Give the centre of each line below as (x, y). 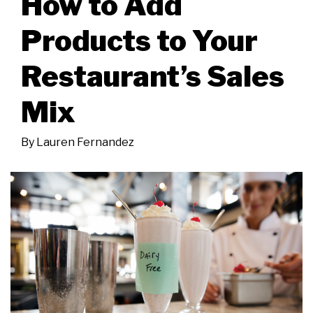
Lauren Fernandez (85, 142)
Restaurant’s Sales (153, 76)
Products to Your (139, 40)
